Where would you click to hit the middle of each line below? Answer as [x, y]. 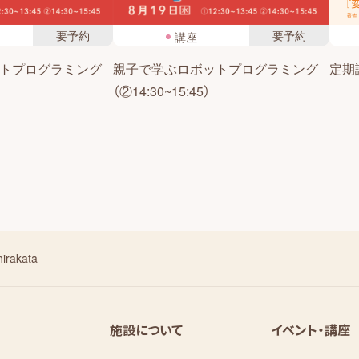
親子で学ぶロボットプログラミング [216, 69]
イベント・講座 [310, 330]
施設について [147, 330]
